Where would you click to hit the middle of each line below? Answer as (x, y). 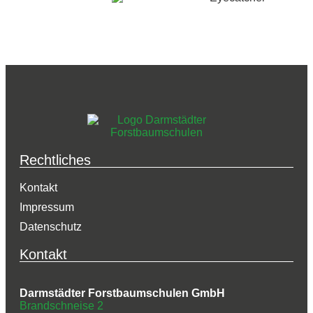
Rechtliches (55, 160)
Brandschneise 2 (61, 305)
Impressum (47, 207)
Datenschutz (51, 226)
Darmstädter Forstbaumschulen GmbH (122, 293)
